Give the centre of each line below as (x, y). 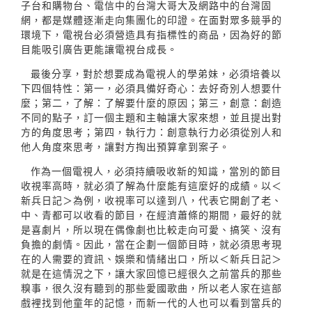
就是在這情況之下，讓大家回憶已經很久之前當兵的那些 (151, 273)
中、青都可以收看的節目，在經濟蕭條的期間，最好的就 (151, 214)
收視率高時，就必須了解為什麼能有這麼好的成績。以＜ (151, 185)
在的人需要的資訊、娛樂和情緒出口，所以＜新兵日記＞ (151, 258)
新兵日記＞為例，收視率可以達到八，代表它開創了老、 (151, 200)
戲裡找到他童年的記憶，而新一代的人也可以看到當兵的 (151, 302)
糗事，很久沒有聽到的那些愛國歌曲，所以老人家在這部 (151, 288)
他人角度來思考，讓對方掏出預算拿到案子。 (125, 146)
